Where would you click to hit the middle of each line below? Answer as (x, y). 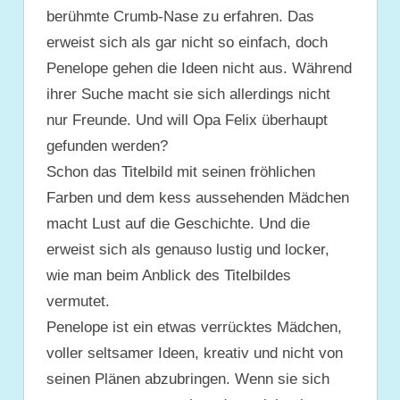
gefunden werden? (107, 146)
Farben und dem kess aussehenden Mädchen (198, 197)
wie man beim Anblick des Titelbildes (169, 275)
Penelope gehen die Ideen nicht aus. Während (199, 68)
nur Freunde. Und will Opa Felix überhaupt (187, 120)
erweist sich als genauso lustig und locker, (188, 249)
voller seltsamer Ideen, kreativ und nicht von (195, 353)
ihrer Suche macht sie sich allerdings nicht (188, 94)
